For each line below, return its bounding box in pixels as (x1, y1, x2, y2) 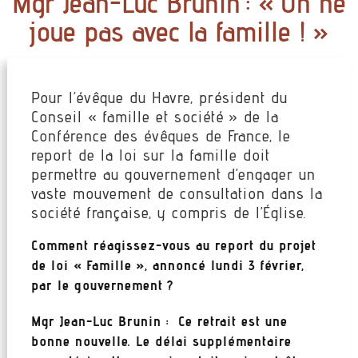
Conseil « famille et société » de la (30, 106, 279, 126)
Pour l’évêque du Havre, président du (30, 87, 288, 107)
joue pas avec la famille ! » (29, 13, 329, 48)
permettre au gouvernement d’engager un (30, 164, 316, 184)
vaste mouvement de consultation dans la (30, 183, 323, 203)
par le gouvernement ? (30, 276, 173, 293)
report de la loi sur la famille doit (30, 145, 270, 165)
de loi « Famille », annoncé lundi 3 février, (30, 256, 304, 273)
